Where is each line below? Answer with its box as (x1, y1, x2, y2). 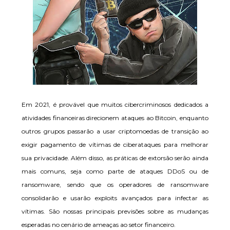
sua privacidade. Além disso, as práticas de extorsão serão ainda (22, 154, 208, 162)
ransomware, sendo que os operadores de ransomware (22, 181, 208, 188)
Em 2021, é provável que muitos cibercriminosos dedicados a (22, 101, 208, 108)
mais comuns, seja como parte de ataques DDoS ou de (22, 167, 208, 175)
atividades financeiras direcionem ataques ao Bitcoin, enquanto (22, 114, 208, 122)
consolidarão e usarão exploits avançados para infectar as (22, 194, 208, 202)
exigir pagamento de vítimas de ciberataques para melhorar (22, 141, 208, 148)
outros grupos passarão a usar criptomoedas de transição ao (22, 127, 208, 135)
